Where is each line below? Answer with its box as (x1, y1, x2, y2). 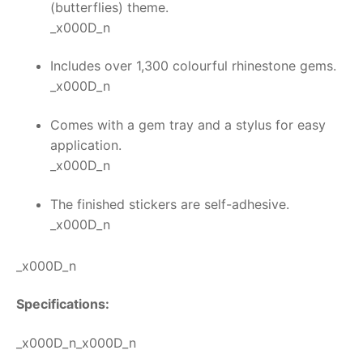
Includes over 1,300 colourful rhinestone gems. (49, 58, 336, 75)
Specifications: (16, 296, 109, 313)
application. (49, 137, 122, 154)
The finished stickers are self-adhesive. (49, 195, 289, 212)
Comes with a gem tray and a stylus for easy (49, 117, 326, 134)
